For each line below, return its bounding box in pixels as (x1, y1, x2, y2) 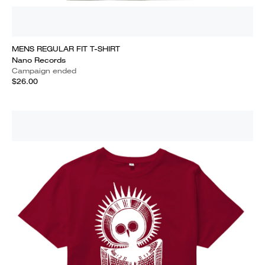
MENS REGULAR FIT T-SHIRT (12, 44, 120, 54)
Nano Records (12, 55, 66, 65)
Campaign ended (12, 66, 76, 76)
